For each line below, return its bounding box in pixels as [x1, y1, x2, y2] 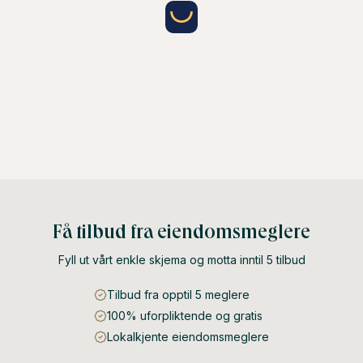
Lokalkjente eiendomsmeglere [107, 330, 269, 344]
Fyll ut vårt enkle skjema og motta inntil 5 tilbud [58, 253, 305, 267]
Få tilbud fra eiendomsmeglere [53, 220, 310, 244]
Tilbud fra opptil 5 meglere [107, 288, 250, 301]
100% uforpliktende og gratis [107, 309, 263, 322]
